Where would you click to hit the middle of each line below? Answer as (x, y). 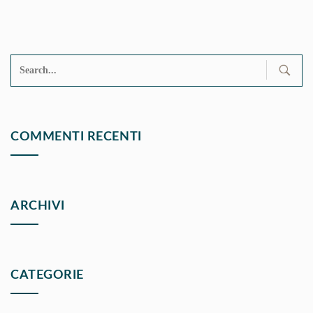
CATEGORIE (47, 275)
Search (32, 69)
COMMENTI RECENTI (76, 137)
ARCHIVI (38, 206)
